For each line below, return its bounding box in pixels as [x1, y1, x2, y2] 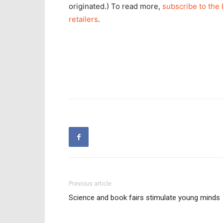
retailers [69, 14, 98, 24]
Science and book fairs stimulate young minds [69, 193, 220, 202]
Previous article [69, 180, 111, 187]
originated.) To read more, [69, 1, 162, 11]
